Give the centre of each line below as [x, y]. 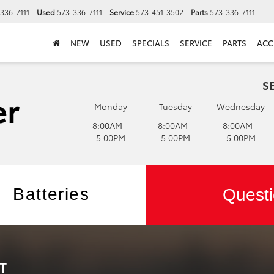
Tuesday [176, 106]
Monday [110, 106]
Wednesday [241, 106]
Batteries [51, 194]
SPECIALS [150, 43]
